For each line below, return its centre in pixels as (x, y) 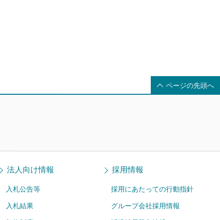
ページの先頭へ (190, 85)
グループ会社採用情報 (145, 206)
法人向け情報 (31, 169)
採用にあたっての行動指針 (152, 189)
